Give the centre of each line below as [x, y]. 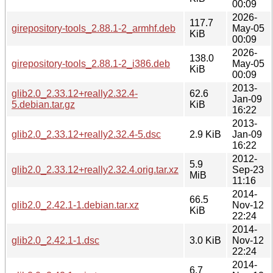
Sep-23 [248, 169]
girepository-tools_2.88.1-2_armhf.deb [94, 28]
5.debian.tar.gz [43, 104]
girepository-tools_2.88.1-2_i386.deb [91, 63]
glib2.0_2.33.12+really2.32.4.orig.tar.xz [95, 169]
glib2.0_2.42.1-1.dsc [55, 240]
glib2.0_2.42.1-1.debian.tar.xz [75, 205]
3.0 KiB [205, 240]
